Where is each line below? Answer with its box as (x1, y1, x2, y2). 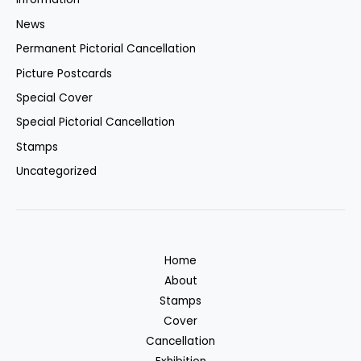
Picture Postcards (16, 65, 112, 81)
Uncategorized (16, 164, 97, 180)
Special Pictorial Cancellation (16, 114, 175, 131)
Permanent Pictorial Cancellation (16, 41, 196, 57)
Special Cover (16, 89, 93, 106)
